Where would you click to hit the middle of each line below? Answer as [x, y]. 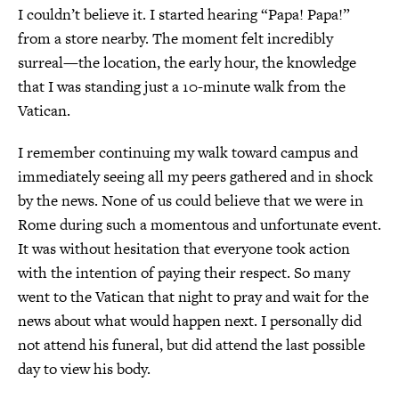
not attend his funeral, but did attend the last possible [191, 345]
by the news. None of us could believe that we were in [191, 200]
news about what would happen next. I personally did [190, 321]
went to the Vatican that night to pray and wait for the [193, 297]
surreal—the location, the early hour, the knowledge [187, 62]
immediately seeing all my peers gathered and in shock [195, 176]
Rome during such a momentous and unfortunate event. [199, 224]
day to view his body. [84, 369]
